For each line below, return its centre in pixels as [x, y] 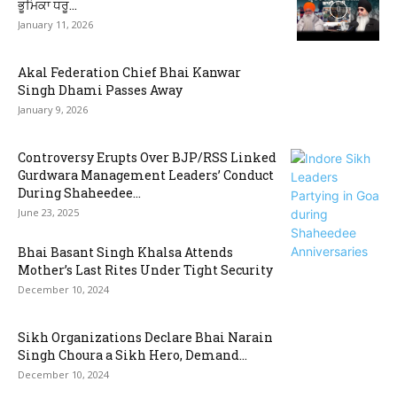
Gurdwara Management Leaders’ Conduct [146, 175]
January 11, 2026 [55, 24]
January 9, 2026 [53, 109]
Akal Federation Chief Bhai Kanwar [129, 72]
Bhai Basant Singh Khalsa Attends [125, 252]
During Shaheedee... [79, 193]
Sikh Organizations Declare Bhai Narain [145, 337]
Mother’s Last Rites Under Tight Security [145, 270]
